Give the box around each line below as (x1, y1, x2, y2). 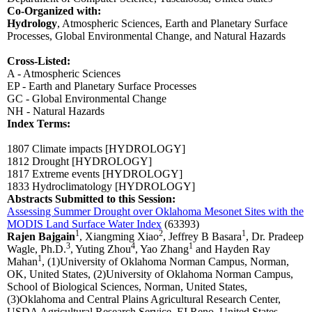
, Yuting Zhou (70, 243, 131, 256)
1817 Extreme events (7, 168, 100, 180)
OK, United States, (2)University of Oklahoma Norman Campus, (7, 268, 293, 281)
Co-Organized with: (7, 5, 101, 17)
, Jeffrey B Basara (163, 231, 242, 243)
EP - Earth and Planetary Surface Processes (7, 80, 196, 93)
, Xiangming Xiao (79, 231, 159, 243)
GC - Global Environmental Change (7, 93, 166, 105)
